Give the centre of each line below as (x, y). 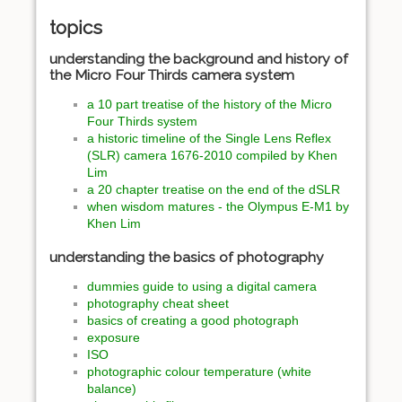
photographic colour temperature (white (199, 372)
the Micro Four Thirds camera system (172, 74)
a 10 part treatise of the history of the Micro (210, 104)
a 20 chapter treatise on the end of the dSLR (214, 189)
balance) (112, 389)
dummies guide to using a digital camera (202, 287)
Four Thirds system (142, 121)
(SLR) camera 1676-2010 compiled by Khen (212, 155)
